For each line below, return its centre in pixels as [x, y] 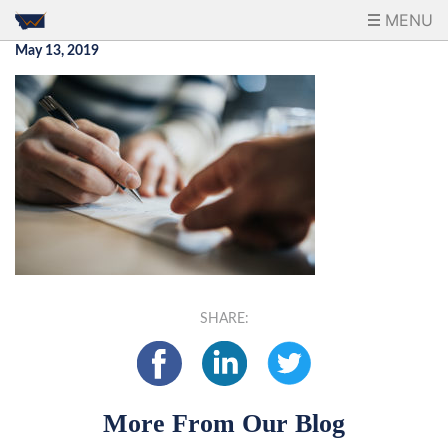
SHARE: [224, 319]
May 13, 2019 [57, 51]
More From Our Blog [224, 423]
